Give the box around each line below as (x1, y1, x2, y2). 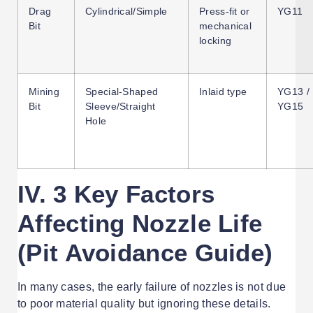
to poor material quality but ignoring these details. (17, 297, 271, 310)
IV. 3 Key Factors (17, 180, 215, 208)
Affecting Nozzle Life (17, 209, 263, 237)
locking (199, 34, 232, 46)
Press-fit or (199, 5, 250, 17)
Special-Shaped (85, 85, 159, 97)
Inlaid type (199, 85, 247, 97)
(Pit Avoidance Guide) (17, 238, 273, 266)
